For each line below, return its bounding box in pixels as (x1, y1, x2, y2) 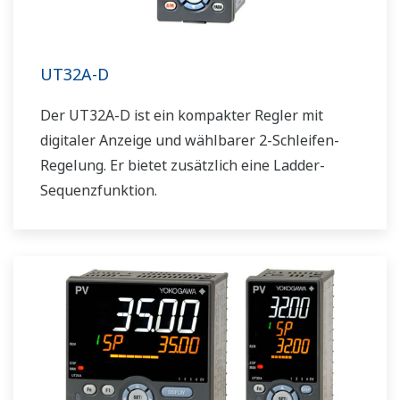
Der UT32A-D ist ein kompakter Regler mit (40, 105, 323, 126)
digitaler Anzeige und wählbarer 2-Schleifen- (40, 130, 339, 151)
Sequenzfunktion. (40, 180, 157, 201)
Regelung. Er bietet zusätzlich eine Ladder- (40, 155, 325, 176)
